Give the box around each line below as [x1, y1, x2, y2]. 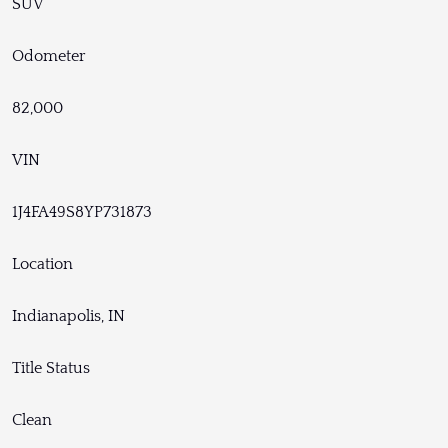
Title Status [12, 358, 90, 377]
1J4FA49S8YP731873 [12, 202, 152, 221]
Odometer [12, 46, 86, 65]
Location [12, 254, 73, 273]
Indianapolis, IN [12, 306, 125, 325]
